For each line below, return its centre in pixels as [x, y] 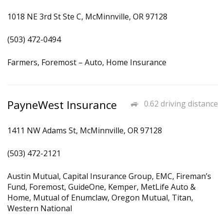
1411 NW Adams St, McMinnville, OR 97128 [85, 130]
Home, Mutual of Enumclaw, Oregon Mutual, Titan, [100, 198]
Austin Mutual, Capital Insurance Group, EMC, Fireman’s [109, 176]
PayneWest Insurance [62, 105]
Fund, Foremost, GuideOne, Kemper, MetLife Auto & [101, 187]
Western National [40, 208]
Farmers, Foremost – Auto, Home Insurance [87, 62]
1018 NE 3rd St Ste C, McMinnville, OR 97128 [87, 17]
